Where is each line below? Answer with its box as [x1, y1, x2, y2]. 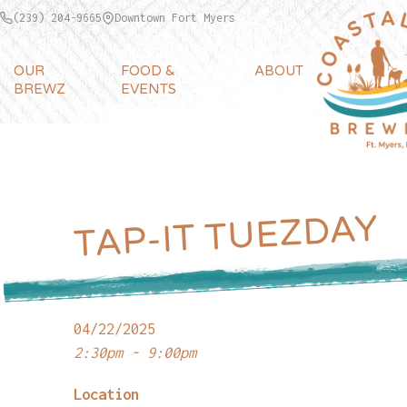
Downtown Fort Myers [114, 11, 235, 25]
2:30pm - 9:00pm [73, 343, 196, 361]
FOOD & [121, 63, 176, 79]
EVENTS [121, 81, 177, 97]
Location [73, 385, 139, 402]
